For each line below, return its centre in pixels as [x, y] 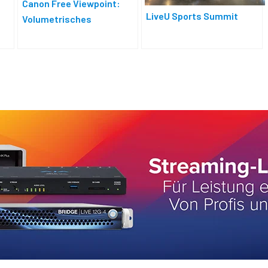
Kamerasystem [55, 34]
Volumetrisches [57, 19]
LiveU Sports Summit [192, 16]
